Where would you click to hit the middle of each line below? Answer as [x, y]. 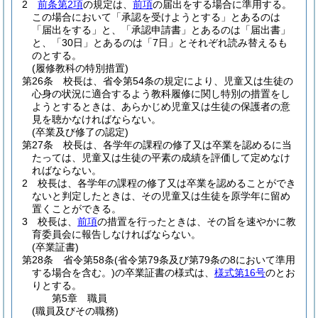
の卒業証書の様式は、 [165, 273]
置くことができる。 [77, 209]
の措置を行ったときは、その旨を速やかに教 [197, 221]
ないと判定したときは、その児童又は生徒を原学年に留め [161, 196]
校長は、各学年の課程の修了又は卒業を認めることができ [167, 183]
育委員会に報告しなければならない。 [116, 234]
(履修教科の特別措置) [80, 68]
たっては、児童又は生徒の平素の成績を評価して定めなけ [161, 158]
